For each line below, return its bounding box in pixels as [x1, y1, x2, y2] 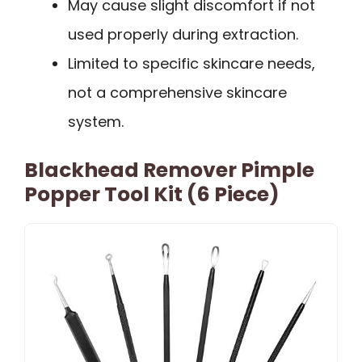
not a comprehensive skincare [68, 82, 287, 103]
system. [68, 112, 124, 133]
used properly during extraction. [68, 24, 298, 45]
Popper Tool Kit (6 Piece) [24, 180, 280, 209]
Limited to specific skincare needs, [68, 53, 315, 74]
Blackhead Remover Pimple [24, 156, 314, 185]
